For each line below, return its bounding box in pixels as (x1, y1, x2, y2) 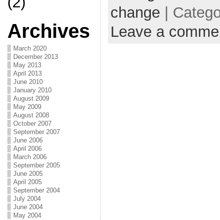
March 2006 (13, 153, 47, 161)
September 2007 (13, 128, 60, 136)
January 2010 (13, 86, 52, 94)
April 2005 (13, 178, 42, 186)
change (110, 4, 160, 22)
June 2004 (13, 203, 43, 211)
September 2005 (13, 162, 60, 169)
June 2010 (13, 78, 43, 85)
